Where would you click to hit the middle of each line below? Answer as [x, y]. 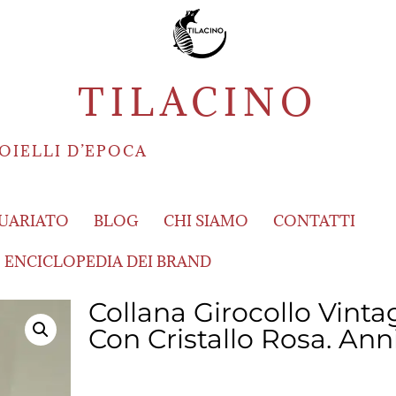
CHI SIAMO [206, 221]
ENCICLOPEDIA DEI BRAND [108, 262]
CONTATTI [314, 221]
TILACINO [198, 103]
